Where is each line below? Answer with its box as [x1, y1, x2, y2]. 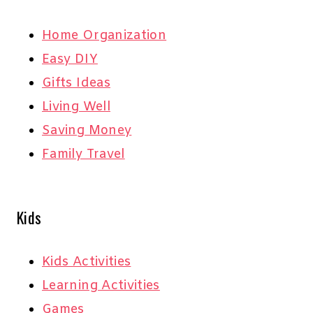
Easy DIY [42, 51, 98, 68]
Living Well [42, 99, 110, 116]
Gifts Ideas [42, 75, 110, 92]
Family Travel [42, 146, 125, 163]
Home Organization [42, 27, 167, 45]
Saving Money [42, 122, 132, 140]
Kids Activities [42, 254, 131, 271]
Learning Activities [42, 277, 160, 295]
